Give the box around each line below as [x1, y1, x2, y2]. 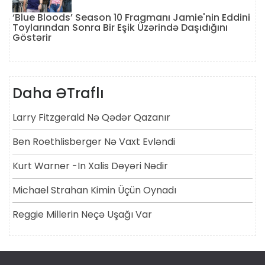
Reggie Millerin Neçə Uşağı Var [12, 207, 152, 221]
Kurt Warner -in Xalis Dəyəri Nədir [12, 159, 168, 173]
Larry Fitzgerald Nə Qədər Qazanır [12, 110, 170, 124]
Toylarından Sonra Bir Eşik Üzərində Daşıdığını [12, 20, 228, 34]
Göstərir [12, 30, 51, 44]
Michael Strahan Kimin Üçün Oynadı [12, 183, 176, 197]
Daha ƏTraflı [12, 83, 104, 103]
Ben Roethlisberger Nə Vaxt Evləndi [12, 134, 175, 148]
